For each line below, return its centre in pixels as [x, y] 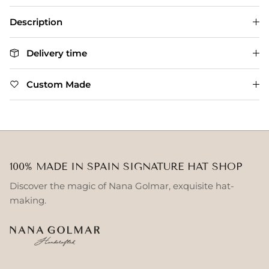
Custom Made [59, 85]
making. [28, 201]
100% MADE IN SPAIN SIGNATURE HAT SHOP [126, 167]
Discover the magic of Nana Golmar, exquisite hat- [122, 186]
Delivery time [57, 53]
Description [36, 22]
